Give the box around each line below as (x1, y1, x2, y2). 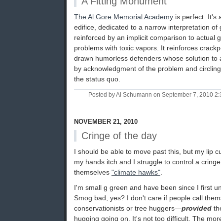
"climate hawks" (111, 168, 160, 177)
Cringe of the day (81, 130, 157, 142)
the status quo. (74, 75, 120, 83)
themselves (74, 168, 111, 177)
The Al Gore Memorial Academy (74, 13, 173, 21)
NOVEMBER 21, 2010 (74, 118, 138, 126)
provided (182, 204, 212, 213)
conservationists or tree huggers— (74, 204, 182, 213)
